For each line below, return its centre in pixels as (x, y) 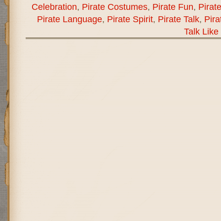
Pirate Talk (178, 19)
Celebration (54, 6)
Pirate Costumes (114, 6)
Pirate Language (69, 19)
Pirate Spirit (130, 19)
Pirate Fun (173, 6)
